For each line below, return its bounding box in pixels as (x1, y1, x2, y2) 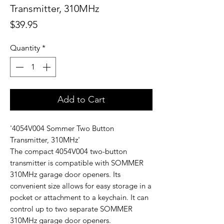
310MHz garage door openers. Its (10, 169, 120, 179)
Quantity (10, 43, 40, 53)
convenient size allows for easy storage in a (10, 181, 151, 191)
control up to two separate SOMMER (10, 204, 132, 214)
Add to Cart (57, 94, 105, 105)
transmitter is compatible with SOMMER (10, 158, 143, 168)
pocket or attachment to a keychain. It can (10, 192, 148, 202)
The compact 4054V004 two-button (10, 146, 127, 156)
